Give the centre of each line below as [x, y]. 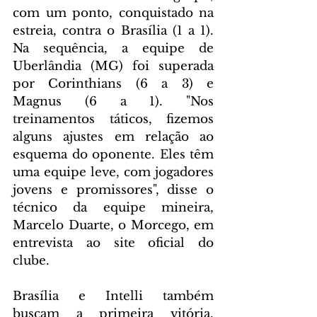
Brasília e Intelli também [113, 296]
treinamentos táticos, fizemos [113, 119]
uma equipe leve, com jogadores [113, 172]
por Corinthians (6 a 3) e [113, 83]
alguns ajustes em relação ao [113, 137]
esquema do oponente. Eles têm [113, 154]
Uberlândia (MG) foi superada [113, 66]
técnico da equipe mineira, [113, 207]
